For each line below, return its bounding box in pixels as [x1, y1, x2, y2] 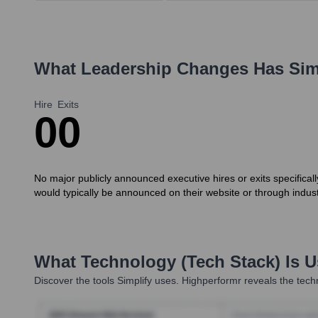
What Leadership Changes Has [34, 59, 289, 79]
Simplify [117, 275, 152, 287]
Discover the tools [34, 275, 114, 287]
